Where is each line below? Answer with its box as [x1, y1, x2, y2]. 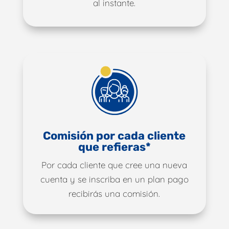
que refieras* [78, 140, 151, 154]
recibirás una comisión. [68, 188, 161, 199]
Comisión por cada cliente [43, 128, 186, 143]
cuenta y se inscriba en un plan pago [40, 173, 189, 185]
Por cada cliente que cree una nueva [41, 159, 188, 170]
